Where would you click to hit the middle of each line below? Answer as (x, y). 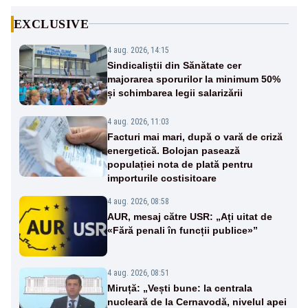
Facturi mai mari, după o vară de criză (195, 136)
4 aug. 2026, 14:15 (138, 50)
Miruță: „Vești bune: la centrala (180, 288)
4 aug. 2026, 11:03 (138, 121)
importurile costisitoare (162, 178)
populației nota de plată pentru (180, 164)
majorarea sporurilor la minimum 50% (194, 79)
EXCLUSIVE (52, 24)
